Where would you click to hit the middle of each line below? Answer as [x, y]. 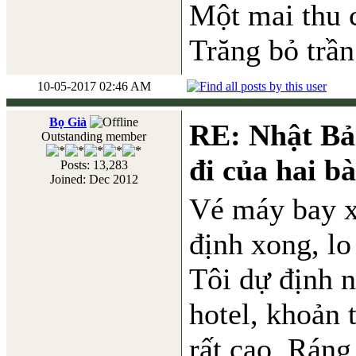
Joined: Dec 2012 [94, 179]
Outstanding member [94, 136]
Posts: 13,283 [94, 165]
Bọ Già [68, 122]
